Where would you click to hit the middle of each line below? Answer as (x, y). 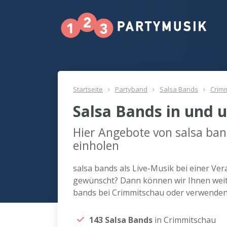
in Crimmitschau (185, 220)
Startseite (88, 89)
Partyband (131, 89)
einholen (96, 145)
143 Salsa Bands (122, 220)
